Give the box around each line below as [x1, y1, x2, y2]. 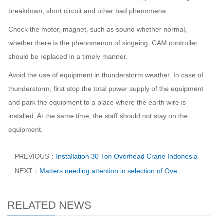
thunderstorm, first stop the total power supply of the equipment [8, 84, 203, 92]
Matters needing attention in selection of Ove [39, 166, 177, 175]
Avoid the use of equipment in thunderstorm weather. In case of [8, 71, 203, 79]
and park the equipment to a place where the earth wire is [8, 98, 186, 106]
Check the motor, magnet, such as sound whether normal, [8, 25, 187, 33]
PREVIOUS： [15, 152, 56, 160]
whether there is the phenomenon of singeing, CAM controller [8, 38, 198, 47]
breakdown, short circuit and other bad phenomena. [8, 6, 168, 15]
